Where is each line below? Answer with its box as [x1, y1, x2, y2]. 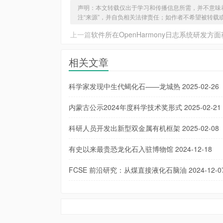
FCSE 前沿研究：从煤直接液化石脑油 [69, 165, 187, 175]
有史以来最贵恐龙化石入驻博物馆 [69, 144, 173, 154]
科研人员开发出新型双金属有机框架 [69, 123, 180, 133]
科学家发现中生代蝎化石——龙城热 [69, 81, 180, 91]
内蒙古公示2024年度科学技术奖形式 [69, 102, 182, 112]
